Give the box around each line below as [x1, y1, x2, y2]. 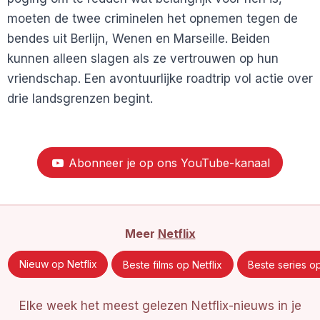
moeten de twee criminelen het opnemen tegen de [7, 11, 298, 26]
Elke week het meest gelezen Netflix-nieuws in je [19, 299, 301, 314]
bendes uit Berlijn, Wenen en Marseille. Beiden [7, 31, 270, 46]
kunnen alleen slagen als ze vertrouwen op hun [7, 51, 279, 66]
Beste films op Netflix [123, 258, 223, 271]
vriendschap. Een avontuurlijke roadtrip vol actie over [7, 71, 313, 86]
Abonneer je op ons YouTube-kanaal [64, 155, 270, 170]
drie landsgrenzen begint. [7, 91, 153, 106]
